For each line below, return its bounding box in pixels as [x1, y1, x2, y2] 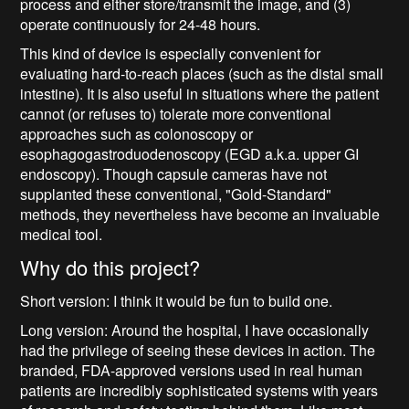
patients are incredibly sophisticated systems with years [20, 380, 379, 402]
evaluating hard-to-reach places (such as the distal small [20, 63, 384, 85]
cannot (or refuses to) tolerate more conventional [20, 103, 332, 125]
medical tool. [20, 224, 103, 246]
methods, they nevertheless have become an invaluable [20, 204, 381, 225]
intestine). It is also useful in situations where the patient [20, 83, 380, 105]
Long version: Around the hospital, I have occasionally [20, 320, 370, 341]
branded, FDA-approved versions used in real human [20, 360, 363, 382]
